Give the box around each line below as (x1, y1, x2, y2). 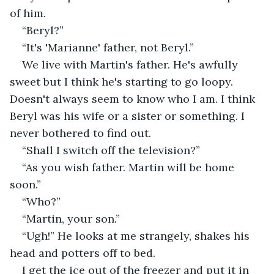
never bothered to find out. (10, 125, 151, 140)
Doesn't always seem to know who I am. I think (10, 91, 258, 106)
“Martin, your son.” (22, 211, 120, 226)
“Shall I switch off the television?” (22, 143, 200, 157)
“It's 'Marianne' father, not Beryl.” (22, 40, 194, 54)
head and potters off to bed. (10, 245, 155, 260)
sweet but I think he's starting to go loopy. (10, 74, 236, 89)
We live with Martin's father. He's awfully (22, 57, 241, 72)
